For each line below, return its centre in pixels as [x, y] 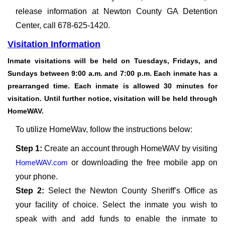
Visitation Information [54, 44]
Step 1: [30, 148]
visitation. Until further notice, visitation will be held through [113, 98]
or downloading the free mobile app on [143, 162]
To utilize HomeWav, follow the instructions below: [104, 129]
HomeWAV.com [42, 162]
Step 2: [32, 191]
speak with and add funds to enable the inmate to [117, 219]
